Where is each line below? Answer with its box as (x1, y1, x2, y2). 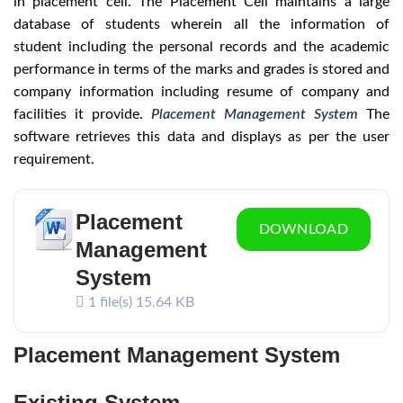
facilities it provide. (13, 106, 151, 121)
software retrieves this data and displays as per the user (13, 129, 390, 144)
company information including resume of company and (13, 84, 390, 99)
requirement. (13, 151, 94, 166)
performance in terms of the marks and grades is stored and (13, 61, 390, 76)
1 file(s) (85, 294, 136, 309)
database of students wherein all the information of (13, 16, 390, 31)
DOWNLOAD (258, 221, 348, 237)
